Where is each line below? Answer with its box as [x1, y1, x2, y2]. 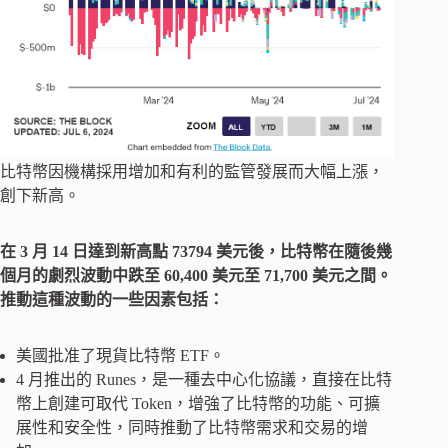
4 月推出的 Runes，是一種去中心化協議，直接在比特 [16, 371, 392, 389]
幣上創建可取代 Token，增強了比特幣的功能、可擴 [16, 395, 380, 413]
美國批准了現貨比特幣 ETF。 [16, 347, 225, 365]
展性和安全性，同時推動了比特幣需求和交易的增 [16, 419, 368, 437]
